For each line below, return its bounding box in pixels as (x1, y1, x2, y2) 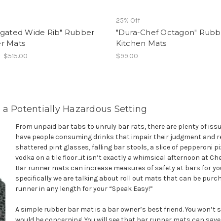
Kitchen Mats (115, 38, 167, 48)
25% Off (115, 16, 140, 25)
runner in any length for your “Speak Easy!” (15, 184, 153, 193)
